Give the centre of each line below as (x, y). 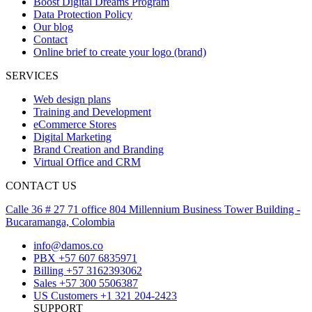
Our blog (53, 26)
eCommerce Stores (75, 124)
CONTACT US (41, 185)
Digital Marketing (72, 136)
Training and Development (92, 111)
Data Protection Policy (83, 14)
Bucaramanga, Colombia (60, 221)
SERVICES (32, 75)
